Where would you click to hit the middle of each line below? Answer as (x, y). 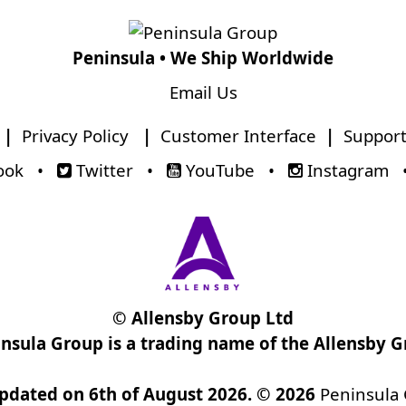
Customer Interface (238, 136)
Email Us (203, 92)
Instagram (346, 170)
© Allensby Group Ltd (203, 318)
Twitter (102, 170)
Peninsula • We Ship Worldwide (203, 58)
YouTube (218, 170)
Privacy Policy (75, 136)
